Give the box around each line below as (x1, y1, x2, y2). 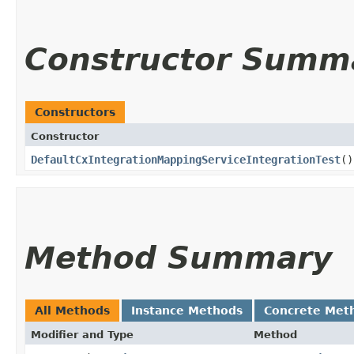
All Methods (35, 303, 110, 317)
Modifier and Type (31, 328, 134, 341)
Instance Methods (131, 303, 243, 317)
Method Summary (24, 239, 332, 276)
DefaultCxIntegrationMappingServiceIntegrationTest (31, 153, 341, 166)
